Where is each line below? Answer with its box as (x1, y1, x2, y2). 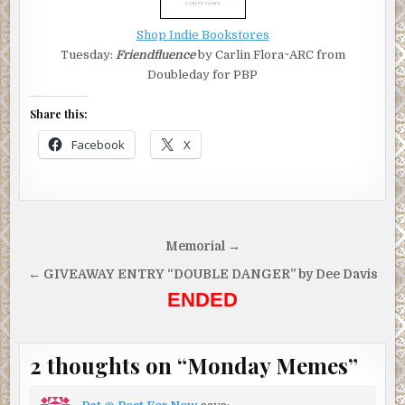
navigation (18, 257, 145, 291)
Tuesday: (60, 48, 116, 62)
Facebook (71, 137, 126, 154)
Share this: (30, 107, 89, 122)
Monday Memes (187, 351, 349, 381)
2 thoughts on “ (30, 351, 188, 381)
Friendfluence (115, 48, 195, 62)
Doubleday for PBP (147, 68, 258, 82)
